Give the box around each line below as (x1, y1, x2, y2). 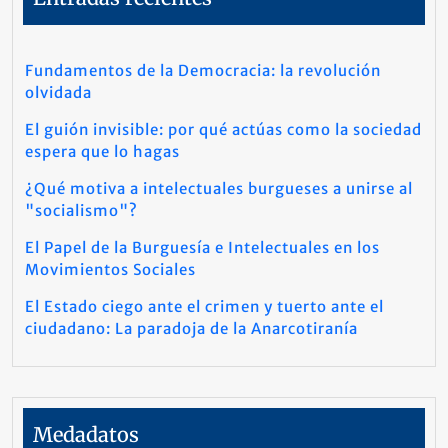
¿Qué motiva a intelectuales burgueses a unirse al (25, 179, 413, 198)
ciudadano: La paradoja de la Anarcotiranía (25, 319, 358, 338)
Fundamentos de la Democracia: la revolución (25, 61, 381, 80)
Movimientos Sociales (25, 260, 196, 279)
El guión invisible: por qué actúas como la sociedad (25, 120, 422, 139)
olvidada (25, 83, 92, 102)
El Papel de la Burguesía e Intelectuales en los (25, 238, 380, 257)
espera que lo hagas (25, 142, 180, 161)
